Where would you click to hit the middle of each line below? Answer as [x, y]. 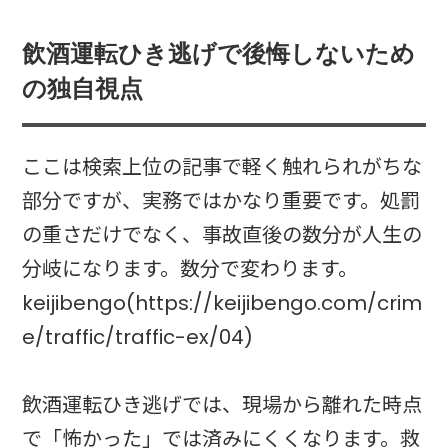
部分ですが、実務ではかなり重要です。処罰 [221, 201]
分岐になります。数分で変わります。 [190, 269]
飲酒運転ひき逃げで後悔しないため [219, 53]
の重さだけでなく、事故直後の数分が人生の [222, 235]
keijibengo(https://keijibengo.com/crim [222, 303]
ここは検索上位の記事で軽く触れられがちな [222, 167]
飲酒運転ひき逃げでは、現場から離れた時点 [222, 405]
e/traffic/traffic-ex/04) [138, 337]
